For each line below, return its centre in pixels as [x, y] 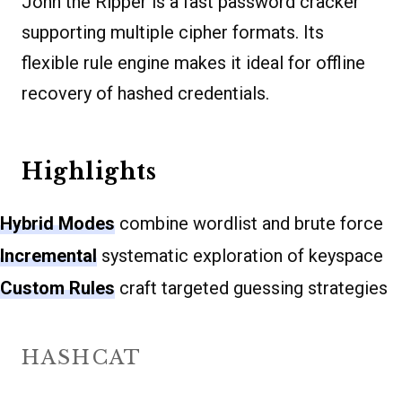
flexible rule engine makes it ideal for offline [193, 63]
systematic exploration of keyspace [240, 256]
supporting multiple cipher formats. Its [173, 33]
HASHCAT [82, 358]
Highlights [89, 172]
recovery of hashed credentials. [145, 94]
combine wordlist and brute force [249, 224]
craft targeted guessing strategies [251, 288]
